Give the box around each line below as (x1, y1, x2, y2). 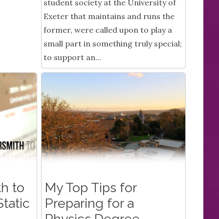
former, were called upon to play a (44, 25, 172, 35)
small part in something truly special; (44, 39, 182, 49)
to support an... (44, 52, 101, 63)
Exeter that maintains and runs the (44, 11, 175, 22)
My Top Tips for (44, 180, 137, 196)
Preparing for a (44, 196, 134, 211)
